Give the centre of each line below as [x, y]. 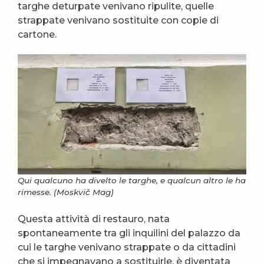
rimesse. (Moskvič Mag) [66, 192]
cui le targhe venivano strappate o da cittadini [127, 247]
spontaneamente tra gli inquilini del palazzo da [129, 233]
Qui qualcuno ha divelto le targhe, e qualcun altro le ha [132, 180]
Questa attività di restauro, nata [94, 219]
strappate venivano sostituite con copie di [118, 21]
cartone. [37, 35]
